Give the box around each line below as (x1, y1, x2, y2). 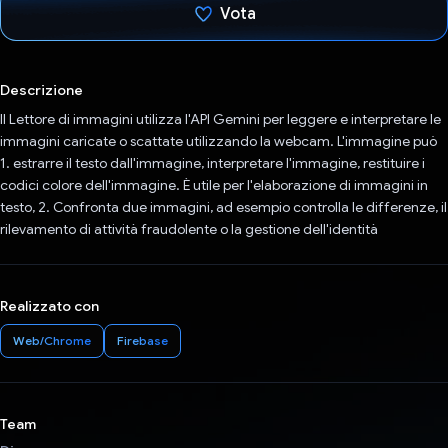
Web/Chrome (13, 333, 91, 349)
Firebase (117, 333, 168, 349)
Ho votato (199, 58, 276, 79)
